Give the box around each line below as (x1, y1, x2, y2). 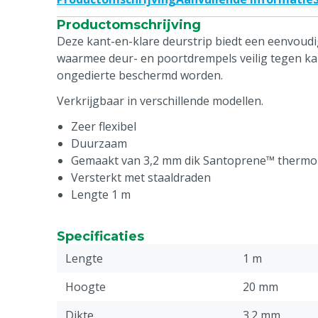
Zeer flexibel (71, 119, 136, 134)
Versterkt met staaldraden (71, 170, 211, 185)
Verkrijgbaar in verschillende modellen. (57, 93, 263, 109)
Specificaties (57, 229, 144, 244)
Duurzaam (71, 136, 127, 151)
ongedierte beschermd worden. (57, 67, 223, 83)
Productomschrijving (57, 17, 201, 33)
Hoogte (65, 279, 106, 295)
